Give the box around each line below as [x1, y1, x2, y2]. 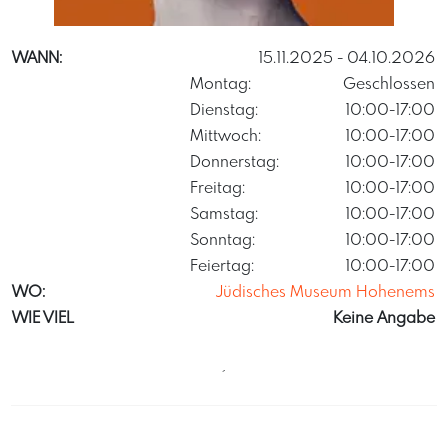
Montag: [190, 76, 252, 94]
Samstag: [190, 206, 259, 224]
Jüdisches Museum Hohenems [216, 284, 436, 302]
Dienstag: [190, 102, 259, 120]
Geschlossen [343, 76, 436, 94]
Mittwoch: [190, 128, 262, 146]
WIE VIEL [12, 310, 75, 328]
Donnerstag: [190, 154, 280, 172]
